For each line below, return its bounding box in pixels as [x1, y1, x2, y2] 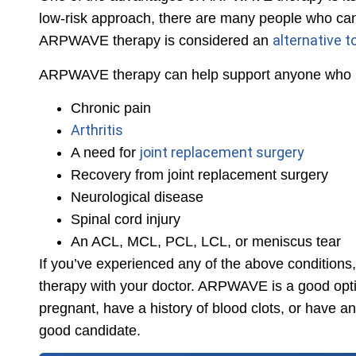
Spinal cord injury [71, 211, 181, 227]
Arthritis [71, 121, 124, 138]
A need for [71, 144, 141, 161]
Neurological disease [71, 188, 204, 205]
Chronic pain [71, 99, 152, 116]
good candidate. [39, 322, 141, 339]
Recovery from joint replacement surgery [71, 166, 329, 183]
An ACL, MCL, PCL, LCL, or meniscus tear [71, 233, 342, 250]
